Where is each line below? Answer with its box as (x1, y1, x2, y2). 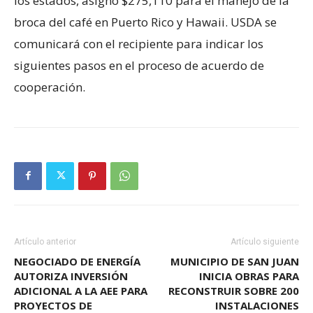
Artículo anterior (14, 236, 76, 247)
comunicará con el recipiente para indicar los (14, 35, 263, 52)
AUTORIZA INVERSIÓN (14, 268, 128, 283)
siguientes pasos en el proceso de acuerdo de (14, 57, 264, 73)
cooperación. (14, 78, 85, 95)
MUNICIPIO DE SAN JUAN (170, 254, 299, 268)
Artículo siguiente (231, 236, 299, 247)
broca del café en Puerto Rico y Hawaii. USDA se (14, 13, 277, 30)
